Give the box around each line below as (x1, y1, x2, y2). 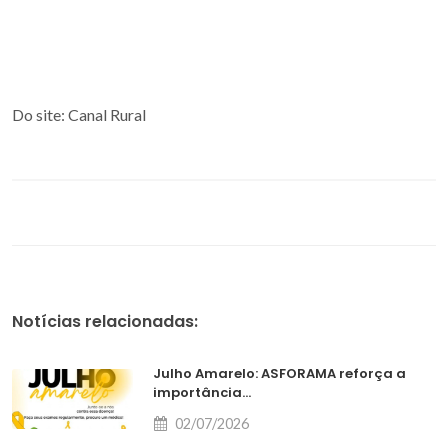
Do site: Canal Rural (12, 104, 146, 124)
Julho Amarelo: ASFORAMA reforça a (153, 363, 407, 383)
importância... (153, 382, 252, 402)
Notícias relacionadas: (12, 309, 198, 333)
